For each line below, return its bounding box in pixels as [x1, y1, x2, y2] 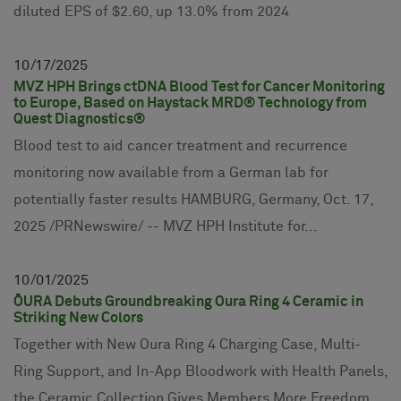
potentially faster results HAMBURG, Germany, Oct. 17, [13, 192, 373, 208]
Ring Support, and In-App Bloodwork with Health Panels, [13, 364, 388, 380]
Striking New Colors [13, 311, 143, 326]
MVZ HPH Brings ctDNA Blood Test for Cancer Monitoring [13, 80, 385, 95]
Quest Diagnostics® [13, 112, 145, 127]
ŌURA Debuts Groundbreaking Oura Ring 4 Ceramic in [13, 294, 363, 310]
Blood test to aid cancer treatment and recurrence [13, 139, 347, 154]
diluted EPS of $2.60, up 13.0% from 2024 [13, 4, 289, 20]
